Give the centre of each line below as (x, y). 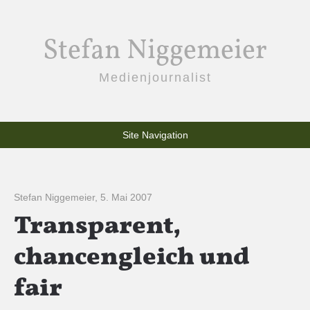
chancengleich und (131, 258)
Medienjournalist (155, 77)
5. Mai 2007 (126, 197)
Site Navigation (155, 135)
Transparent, (97, 227)
